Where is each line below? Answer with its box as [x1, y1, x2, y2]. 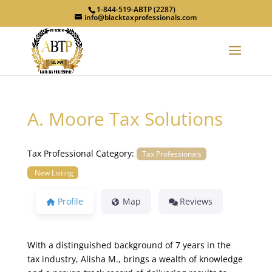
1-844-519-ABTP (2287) [97, 4, 176, 15]
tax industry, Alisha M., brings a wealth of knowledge [27, 253, 243, 265]
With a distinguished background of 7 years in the [27, 239, 231, 251]
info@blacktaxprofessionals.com [84, 12, 197, 22]
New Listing [34, 168, 73, 178]
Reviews [180, 195, 213, 208]
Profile [57, 195, 83, 208]
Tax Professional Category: [27, 148, 137, 159]
